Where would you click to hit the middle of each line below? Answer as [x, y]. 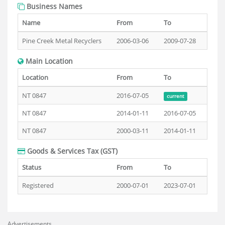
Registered [38, 185]
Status [32, 167]
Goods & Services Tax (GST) [71, 151]
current [175, 96]
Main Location [48, 61]
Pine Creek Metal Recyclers [62, 41]
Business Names [53, 6]
